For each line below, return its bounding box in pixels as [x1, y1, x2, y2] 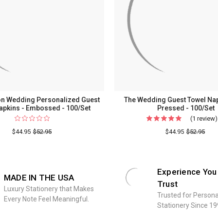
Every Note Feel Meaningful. [3, 195, 89, 203]
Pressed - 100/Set [157, 104, 215, 112]
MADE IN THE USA [3, 173, 74, 182]
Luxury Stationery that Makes [3, 185, 94, 193]
